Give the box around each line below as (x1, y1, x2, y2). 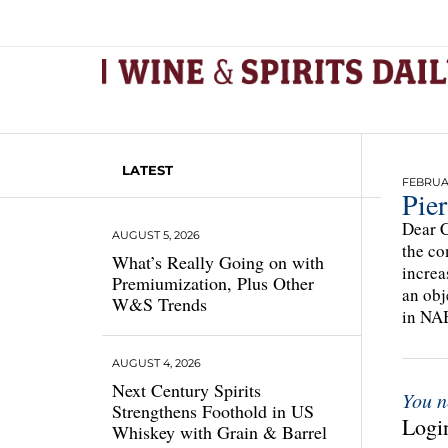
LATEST (122, 162, 173, 178)
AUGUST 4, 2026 (112, 356, 201, 370)
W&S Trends (112, 292, 207, 316)
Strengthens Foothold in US (112, 399, 314, 423)
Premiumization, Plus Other (112, 271, 314, 295)
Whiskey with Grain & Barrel (112, 420, 327, 444)
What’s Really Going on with (112, 250, 324, 274)
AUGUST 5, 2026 (112, 228, 200, 242)
